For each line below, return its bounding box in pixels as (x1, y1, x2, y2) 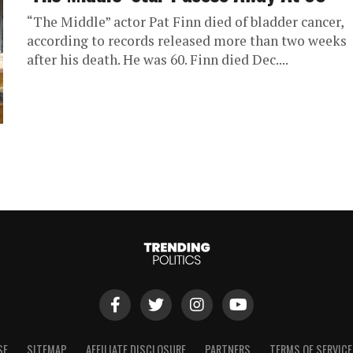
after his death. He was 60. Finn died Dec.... (27, 50, 288, 69)
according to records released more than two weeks (27, 32, 347, 50)
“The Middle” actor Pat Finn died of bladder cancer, (27, 13, 344, 32)
